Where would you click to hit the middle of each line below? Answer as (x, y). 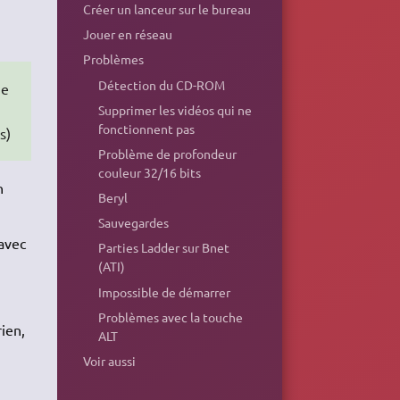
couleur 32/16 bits (150, 172)
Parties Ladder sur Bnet (164, 248)
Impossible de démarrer (165, 292)
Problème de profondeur (168, 153)
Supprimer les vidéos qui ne (175, 109)
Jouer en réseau (127, 34)
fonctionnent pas (147, 128)
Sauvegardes (134, 223)
